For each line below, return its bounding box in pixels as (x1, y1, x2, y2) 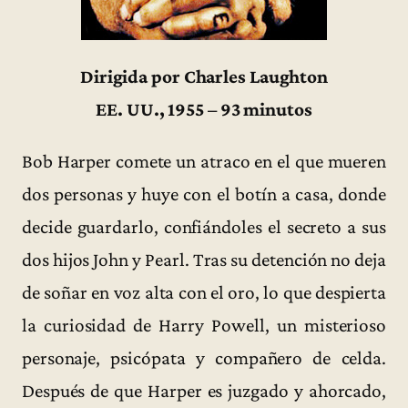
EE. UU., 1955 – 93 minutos (96, 97, 312, 120)
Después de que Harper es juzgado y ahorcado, (22, 379, 386, 402)
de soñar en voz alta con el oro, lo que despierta (22, 280, 386, 303)
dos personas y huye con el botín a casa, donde (22, 182, 386, 205)
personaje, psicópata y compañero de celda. (22, 346, 386, 369)
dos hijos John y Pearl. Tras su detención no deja (22, 248, 386, 270)
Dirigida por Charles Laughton (79, 65, 329, 87)
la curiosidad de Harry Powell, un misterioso (22, 313, 386, 336)
